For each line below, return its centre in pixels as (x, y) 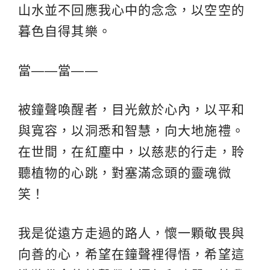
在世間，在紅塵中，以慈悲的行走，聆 (131, 152)
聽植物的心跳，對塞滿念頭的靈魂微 (125, 173)
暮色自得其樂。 (65, 31)
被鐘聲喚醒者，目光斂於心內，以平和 (131, 110)
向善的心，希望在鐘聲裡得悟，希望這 (131, 254)
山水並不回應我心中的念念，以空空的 (131, 10)
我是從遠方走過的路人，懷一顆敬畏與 (131, 233)
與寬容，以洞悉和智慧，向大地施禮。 (131, 131)
